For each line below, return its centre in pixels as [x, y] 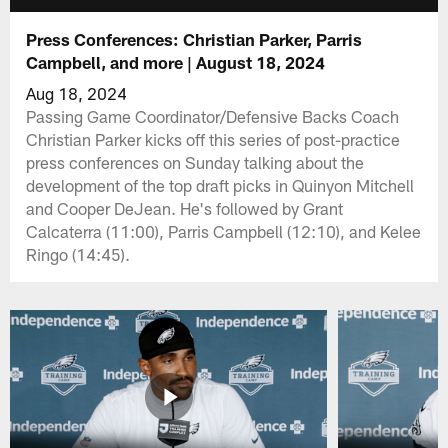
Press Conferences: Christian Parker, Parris [194, 38]
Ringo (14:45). [78, 253]
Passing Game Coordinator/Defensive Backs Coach [213, 115]
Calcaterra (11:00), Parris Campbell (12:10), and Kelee [224, 230]
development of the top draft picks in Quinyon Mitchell [220, 184]
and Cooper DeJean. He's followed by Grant [185, 207]
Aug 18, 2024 [77, 92]
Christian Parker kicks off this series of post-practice [213, 138]
